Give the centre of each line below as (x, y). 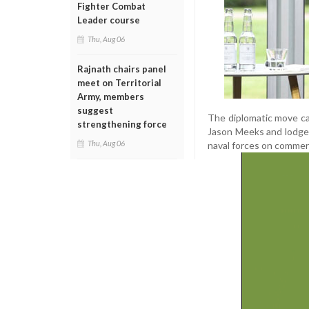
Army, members (111, 97)
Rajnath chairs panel (122, 69)
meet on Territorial (119, 83)
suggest (95, 110)
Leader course (109, 20)
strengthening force (122, 124)
